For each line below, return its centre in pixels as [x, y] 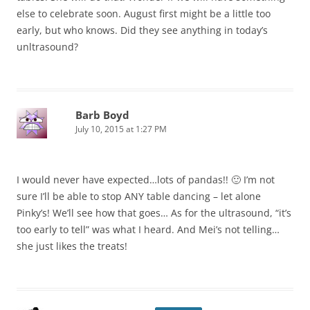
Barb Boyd [102, 115]
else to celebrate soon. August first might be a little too [144, 14]
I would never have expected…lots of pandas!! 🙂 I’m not [146, 180]
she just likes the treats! [72, 246]
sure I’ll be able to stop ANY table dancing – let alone [139, 197]
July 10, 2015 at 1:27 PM [121, 129]
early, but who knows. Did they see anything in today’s [142, 30]
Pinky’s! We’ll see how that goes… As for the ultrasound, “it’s [154, 213]
